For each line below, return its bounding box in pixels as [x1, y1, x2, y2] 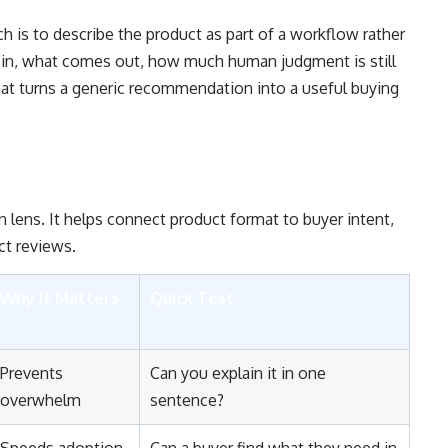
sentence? [150, 389, 224, 410]
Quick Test [150, 287, 234, 308]
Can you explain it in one [150, 362, 326, 383]
